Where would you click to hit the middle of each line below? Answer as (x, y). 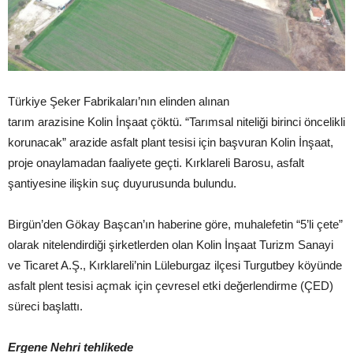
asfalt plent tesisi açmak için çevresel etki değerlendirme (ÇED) (171, 286)
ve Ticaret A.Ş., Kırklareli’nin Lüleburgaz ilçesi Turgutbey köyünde (175, 266)
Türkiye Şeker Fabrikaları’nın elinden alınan (119, 102)
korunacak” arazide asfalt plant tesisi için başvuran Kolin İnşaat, (171, 143)
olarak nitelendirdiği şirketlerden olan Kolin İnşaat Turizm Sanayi (171, 245)
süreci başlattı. (45, 307)
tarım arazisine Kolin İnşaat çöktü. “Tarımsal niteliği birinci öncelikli (176, 122)
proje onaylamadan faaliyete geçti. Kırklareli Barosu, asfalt (156, 163)
